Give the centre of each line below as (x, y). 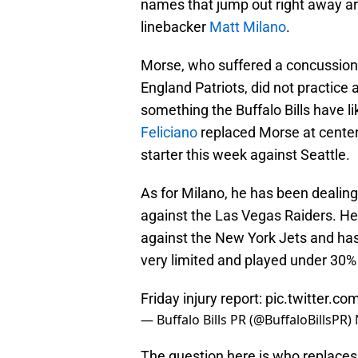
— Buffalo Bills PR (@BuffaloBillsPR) (248, 320)
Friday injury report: (203, 299)
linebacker (175, 27)
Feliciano (169, 133)
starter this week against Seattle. (245, 155)
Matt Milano (248, 27)
